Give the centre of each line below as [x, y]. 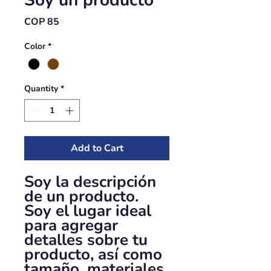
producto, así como [93, 255]
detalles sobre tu [86, 240]
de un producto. [81, 197]
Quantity [41, 89]
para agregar [71, 226]
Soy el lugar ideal [88, 211]
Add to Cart [97, 149]
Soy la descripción [90, 182]
